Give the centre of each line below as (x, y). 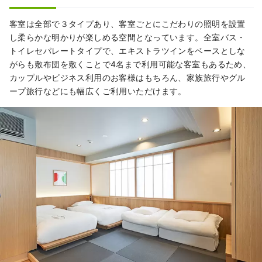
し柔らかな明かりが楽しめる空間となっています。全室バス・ (127, 37)
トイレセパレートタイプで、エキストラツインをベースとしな (127, 51)
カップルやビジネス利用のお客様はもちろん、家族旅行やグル (127, 78)
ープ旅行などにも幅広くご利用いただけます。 (98, 91)
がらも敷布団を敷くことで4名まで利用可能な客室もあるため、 (130, 64)
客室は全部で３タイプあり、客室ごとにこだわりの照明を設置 (127, 24)
